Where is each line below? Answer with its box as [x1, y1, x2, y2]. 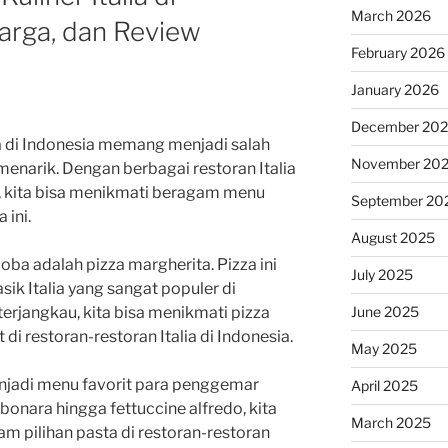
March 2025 [350, 413, 431, 431]
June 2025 [350, 302, 419, 320]
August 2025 [350, 228, 435, 246]
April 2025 [350, 376, 418, 394]
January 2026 [350, 80, 439, 98]
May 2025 [350, 339, 417, 357]
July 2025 [350, 265, 413, 283]
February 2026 [350, 43, 445, 61]
